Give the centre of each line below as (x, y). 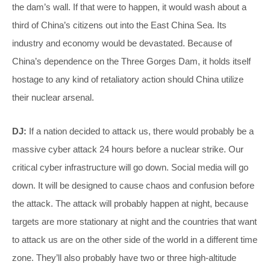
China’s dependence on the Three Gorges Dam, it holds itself (131, 61)
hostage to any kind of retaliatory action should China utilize (128, 79)
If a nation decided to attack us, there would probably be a (140, 131)
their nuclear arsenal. (53, 97)
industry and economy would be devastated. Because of (122, 43)
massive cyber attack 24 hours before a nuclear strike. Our (128, 149)
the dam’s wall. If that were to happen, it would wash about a (129, 7)
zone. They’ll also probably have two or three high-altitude (124, 257)
